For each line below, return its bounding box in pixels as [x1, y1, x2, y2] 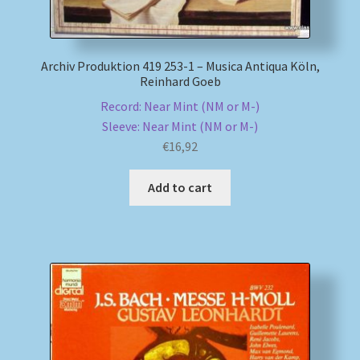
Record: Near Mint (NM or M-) [100, 98, 260, 115]
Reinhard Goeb [139, 73, 221, 90]
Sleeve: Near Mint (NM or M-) [102, 118, 258, 135]
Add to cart [148, 178, 212, 195]
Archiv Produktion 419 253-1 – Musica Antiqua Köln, [40, 58, 320, 75]
